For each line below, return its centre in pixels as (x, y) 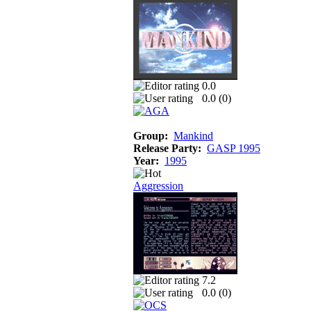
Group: (151, 135)
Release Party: (167, 148)
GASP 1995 (234, 148)
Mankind (193, 135)
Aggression (158, 185)
